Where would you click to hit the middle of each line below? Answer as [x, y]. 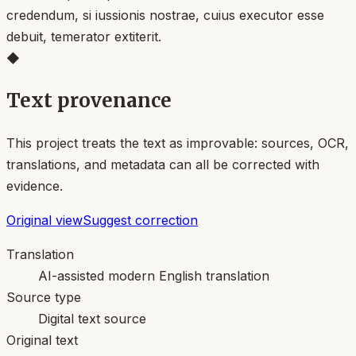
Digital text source [92, 318]
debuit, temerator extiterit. [84, 36]
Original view [44, 220]
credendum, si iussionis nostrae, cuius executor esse [165, 15]
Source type [44, 297]
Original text [42, 340]
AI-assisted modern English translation [154, 275]
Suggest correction [140, 220]
